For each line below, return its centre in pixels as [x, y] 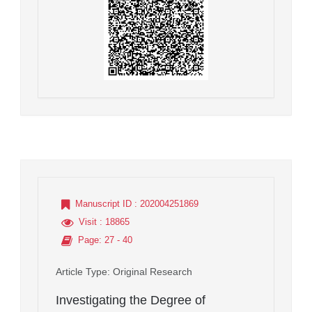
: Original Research [150, 271]
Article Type [81, 271]
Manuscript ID [103, 203]
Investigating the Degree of [131, 300]
